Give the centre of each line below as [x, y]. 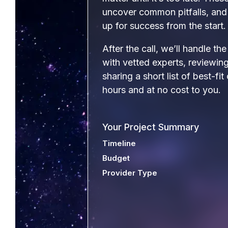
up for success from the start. [164, 26]
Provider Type [130, 173]
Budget [116, 158]
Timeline [119, 143]
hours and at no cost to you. [162, 90]
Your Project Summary [151, 127]
